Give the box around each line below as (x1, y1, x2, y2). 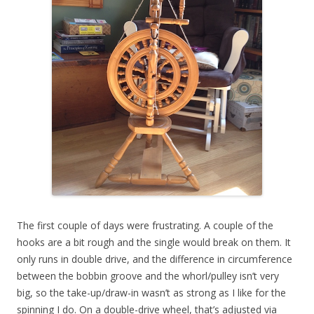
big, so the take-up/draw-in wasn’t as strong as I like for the (17, 286, 286, 299)
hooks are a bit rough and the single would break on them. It (17, 235, 291, 249)
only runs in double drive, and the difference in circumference (17, 252, 292, 266)
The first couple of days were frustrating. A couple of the (17, 219, 273, 232)
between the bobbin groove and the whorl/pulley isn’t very (17, 269, 279, 282)
